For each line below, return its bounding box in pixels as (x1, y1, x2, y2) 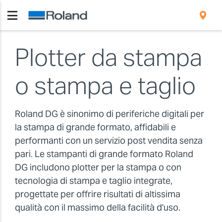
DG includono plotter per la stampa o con (15, 161, 181, 173)
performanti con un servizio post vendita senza (15, 134, 203, 146)
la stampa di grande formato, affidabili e (15, 121, 176, 133)
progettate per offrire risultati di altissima (15, 188, 180, 200)
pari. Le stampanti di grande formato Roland (15, 148, 193, 160)
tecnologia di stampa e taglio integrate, (15, 174, 172, 186)
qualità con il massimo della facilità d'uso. (15, 201, 180, 213)
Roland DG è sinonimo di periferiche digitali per (15, 108, 204, 119)
